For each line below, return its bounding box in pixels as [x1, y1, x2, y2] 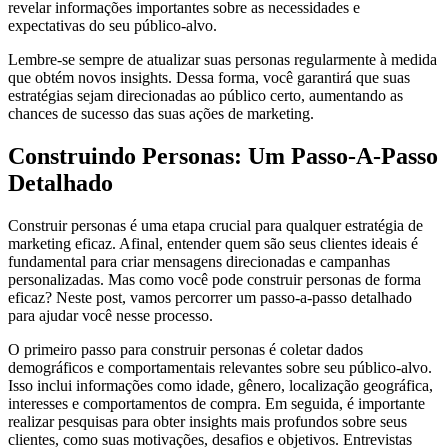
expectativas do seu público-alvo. [8, 17, 217, 35]
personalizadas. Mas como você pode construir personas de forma [8, 271, 421, 289]
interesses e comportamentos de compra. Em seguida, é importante [8, 395, 425, 413]
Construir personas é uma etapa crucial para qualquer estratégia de [8, 217, 423, 235]
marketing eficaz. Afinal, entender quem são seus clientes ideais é [8, 235, 418, 253]
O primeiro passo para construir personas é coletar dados [8, 341, 363, 359]
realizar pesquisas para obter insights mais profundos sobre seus [8, 413, 407, 431]
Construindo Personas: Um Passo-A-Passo [8, 143, 438, 170]
